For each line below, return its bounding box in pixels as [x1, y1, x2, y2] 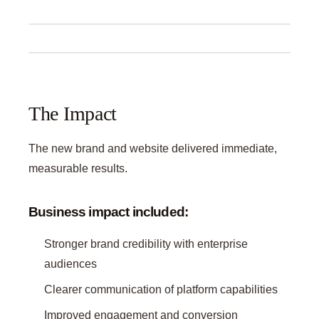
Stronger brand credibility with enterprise [44, 237, 249, 250]
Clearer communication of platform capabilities [44, 283, 278, 296]
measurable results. [28, 162, 127, 174]
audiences [44, 257, 98, 270]
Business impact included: [28, 204, 188, 219]
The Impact [28, 103, 117, 125]
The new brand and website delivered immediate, [28, 142, 277, 155]
